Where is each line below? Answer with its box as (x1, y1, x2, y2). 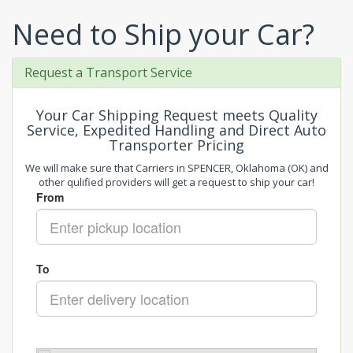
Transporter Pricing (109, 136, 244, 154)
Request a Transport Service (24, 64, 192, 81)
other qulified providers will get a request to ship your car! (39, 175, 314, 189)
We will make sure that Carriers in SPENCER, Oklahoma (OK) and (24, 161, 329, 175)
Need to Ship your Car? (12, 15, 314, 54)
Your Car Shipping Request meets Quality (35, 106, 318, 124)
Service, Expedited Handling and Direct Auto (27, 121, 326, 139)
